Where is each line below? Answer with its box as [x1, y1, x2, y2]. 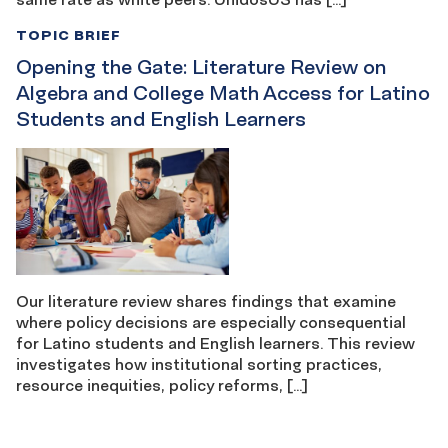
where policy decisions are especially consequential [16, 312, 406, 333]
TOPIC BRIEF [16, 25, 121, 43]
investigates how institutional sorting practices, [16, 354, 382, 375]
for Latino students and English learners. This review [16, 333, 415, 354]
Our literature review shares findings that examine [16, 291, 396, 312]
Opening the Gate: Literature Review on [16, 54, 387, 79]
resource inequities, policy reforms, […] [16, 375, 308, 396]
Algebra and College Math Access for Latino [16, 80, 430, 105]
